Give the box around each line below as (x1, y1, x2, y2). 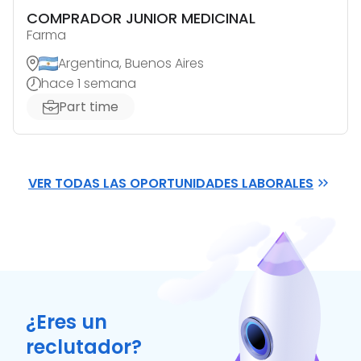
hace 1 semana (41, 74, 136, 93)
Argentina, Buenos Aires (58, 54, 204, 73)
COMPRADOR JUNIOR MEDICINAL (27, 8, 255, 29)
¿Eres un (26, 308, 107, 335)
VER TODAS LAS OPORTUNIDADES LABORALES (28, 173, 313, 193)
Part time (59, 98, 118, 117)
